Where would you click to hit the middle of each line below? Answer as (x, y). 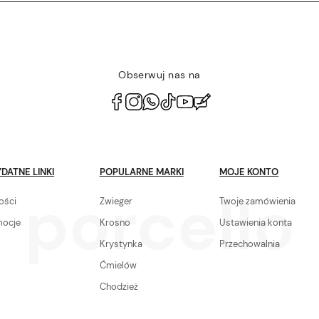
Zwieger (116, 201)
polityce (262, 97)
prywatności (37, 119)
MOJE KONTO (249, 172)
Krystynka (121, 244)
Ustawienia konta (256, 222)
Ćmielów (118, 265)
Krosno (115, 222)
